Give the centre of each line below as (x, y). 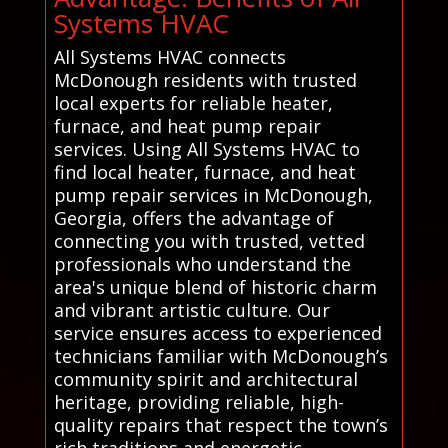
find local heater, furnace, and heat (204, 171)
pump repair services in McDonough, (213, 194)
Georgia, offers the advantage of (193, 217)
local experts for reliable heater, (193, 102)
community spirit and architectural (205, 378)
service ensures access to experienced (217, 332)
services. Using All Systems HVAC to (206, 148)
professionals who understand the (202, 263)
